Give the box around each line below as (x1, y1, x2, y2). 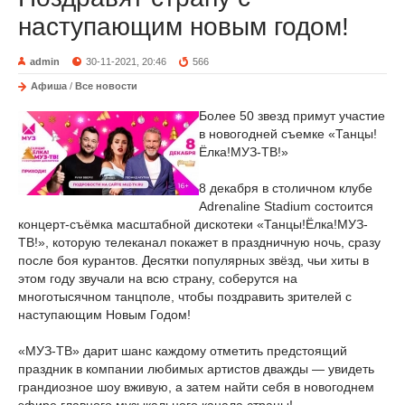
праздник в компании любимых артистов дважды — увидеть (18, 362, 374, 376)
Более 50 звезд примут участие (199, 108, 385, 123)
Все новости (75, 80, 137, 91)
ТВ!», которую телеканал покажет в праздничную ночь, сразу (18, 235, 381, 250)
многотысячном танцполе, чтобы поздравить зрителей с (18, 289, 352, 304)
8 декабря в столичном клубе (199, 181, 372, 195)
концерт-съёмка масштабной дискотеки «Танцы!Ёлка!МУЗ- (18, 217, 368, 231)
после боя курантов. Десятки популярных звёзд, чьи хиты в (18, 253, 369, 268)
